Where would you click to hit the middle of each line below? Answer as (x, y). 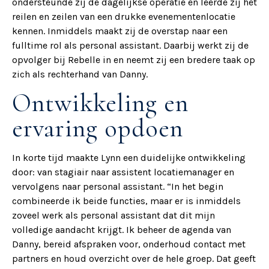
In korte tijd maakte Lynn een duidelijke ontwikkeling (129, 157)
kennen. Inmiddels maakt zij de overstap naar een (120, 31)
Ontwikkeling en (100, 103)
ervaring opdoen (98, 128)
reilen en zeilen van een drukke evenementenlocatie (124, 17)
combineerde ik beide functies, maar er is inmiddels (126, 201)
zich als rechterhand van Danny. (80, 74)
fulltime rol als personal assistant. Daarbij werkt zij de (130, 46)
